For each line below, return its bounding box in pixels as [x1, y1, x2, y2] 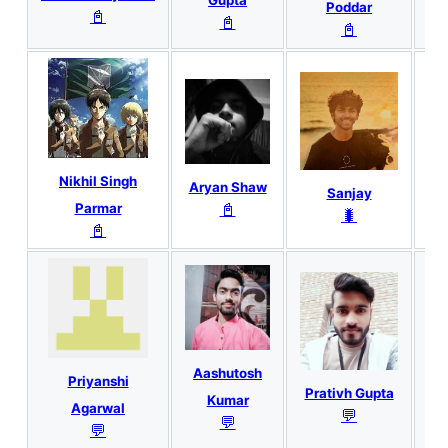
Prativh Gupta [304, 384, 394, 401]
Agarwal [71, 400, 125, 417]
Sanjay [326, 184, 372, 201]
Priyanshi [67, 372, 129, 389]
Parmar [74, 200, 122, 217]
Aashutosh [193, 364, 262, 381]
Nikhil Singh [59, 172, 137, 189]
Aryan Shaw [188, 178, 267, 195]
